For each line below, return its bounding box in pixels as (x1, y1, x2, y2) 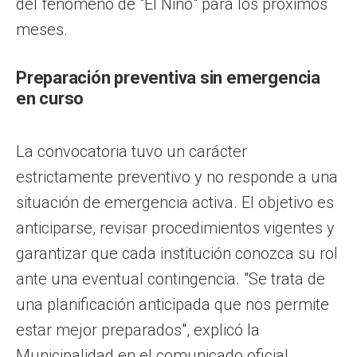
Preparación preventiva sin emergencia (16, 67, 320, 88)
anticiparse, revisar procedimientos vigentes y (16, 218, 335, 237)
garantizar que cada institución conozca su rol (16, 243, 338, 263)
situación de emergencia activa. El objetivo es (16, 192, 334, 212)
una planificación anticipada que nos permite (16, 294, 329, 314)
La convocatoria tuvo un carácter (16, 141, 247, 161)
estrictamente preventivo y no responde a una (16, 167, 338, 186)
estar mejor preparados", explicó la (16, 320, 260, 339)
